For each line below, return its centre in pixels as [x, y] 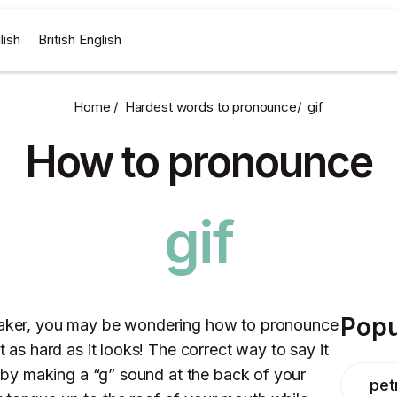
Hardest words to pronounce [210, 107]
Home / [99, 107]
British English [80, 39]
